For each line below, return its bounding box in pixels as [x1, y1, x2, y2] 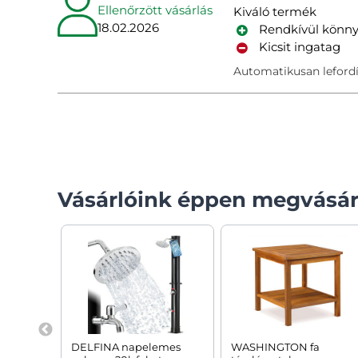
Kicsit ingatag [259, 38, 340, 54]
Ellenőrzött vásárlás [97, 2, 213, 18]
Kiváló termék [233, 3, 316, 19]
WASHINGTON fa [231, 340, 320, 354]
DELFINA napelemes [71, 340, 181, 354]
